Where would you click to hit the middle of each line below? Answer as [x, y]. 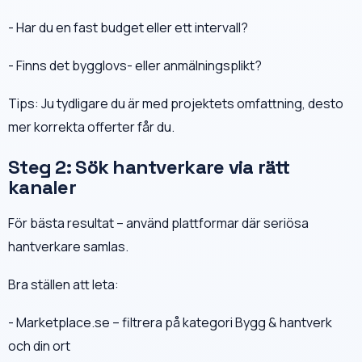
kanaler [42, 187]
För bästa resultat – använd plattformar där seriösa [158, 223]
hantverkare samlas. [68, 246]
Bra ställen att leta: [63, 284]
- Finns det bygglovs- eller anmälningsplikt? [135, 65]
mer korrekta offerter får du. [91, 126]
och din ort [39, 345]
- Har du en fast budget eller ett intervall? [128, 27]
